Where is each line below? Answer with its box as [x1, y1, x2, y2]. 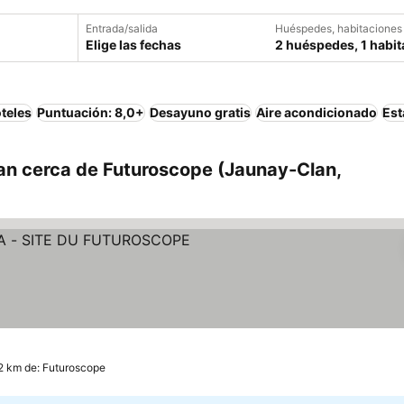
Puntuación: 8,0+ [37, 105, 144, 120]
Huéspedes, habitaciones [275, 22, 402, 35]
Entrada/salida [86, 22, 158, 35]
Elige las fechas [86, 37, 181, 52]
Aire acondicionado [256, 105, 377, 120]
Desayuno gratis [150, 105, 251, 120]
